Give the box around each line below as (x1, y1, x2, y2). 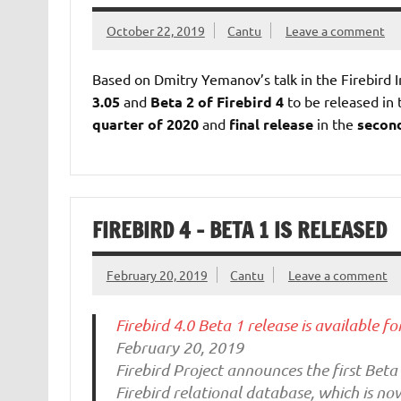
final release (228, 115, 313, 134)
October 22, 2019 (106, 21, 205, 38)
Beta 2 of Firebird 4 (149, 92, 284, 112)
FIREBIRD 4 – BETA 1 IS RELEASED (91, 215, 387, 246)
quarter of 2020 (91, 115, 199, 134)
